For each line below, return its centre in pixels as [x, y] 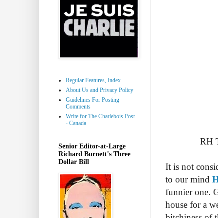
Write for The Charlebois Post [100, 116]
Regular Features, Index [93, 80]
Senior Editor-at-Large [92, 146]
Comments [78, 106]
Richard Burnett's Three [94, 154]
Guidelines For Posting [92, 100]
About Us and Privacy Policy [100, 90]
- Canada [76, 123]
